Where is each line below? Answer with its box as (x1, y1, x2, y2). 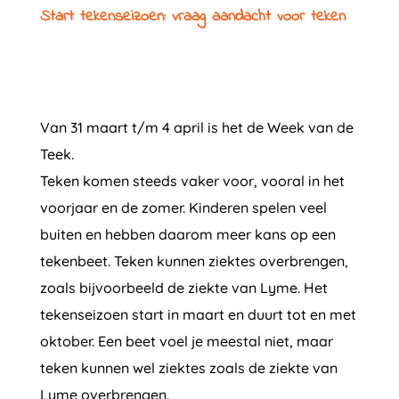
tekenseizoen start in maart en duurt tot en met (39, 305, 356, 323)
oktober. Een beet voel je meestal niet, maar (39, 332, 333, 350)
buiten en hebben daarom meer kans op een (39, 225, 336, 243)
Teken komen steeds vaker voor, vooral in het (39, 172, 345, 190)
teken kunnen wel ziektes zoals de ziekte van (39, 359, 338, 377)
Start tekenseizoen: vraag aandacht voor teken (39, 5, 346, 28)
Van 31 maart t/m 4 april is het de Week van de (39, 118, 354, 136)
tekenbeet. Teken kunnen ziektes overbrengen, (39, 252, 348, 270)
